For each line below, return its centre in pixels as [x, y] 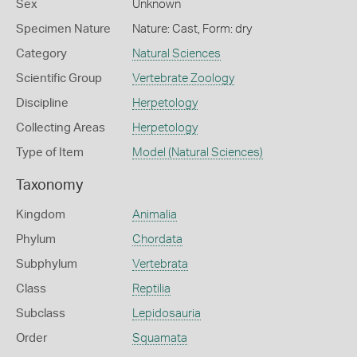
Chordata [157, 239]
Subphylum [47, 264]
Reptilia [151, 288]
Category [41, 53]
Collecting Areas [61, 127]
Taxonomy [49, 185]
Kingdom [41, 214]
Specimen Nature [63, 29]
